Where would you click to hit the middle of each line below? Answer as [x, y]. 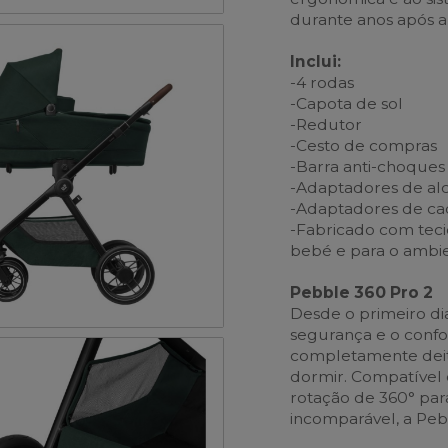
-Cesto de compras [364, 145]
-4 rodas [322, 82]
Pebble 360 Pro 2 [362, 292]
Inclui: [316, 61]
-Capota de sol [347, 103]
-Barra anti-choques [368, 166]
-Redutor [326, 124]
